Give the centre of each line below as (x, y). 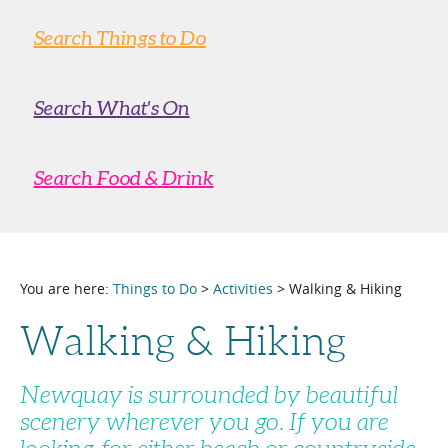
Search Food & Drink (123, 178)
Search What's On (111, 108)
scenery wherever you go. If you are (204, 422)
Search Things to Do (119, 38)
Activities (243, 289)
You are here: (66, 289)
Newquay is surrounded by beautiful (209, 395)
